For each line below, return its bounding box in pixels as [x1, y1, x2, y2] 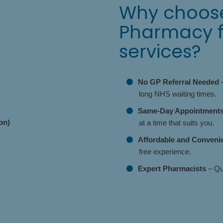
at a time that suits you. [139, 118, 214, 127]
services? [119, 39, 201, 64]
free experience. [139, 147, 191, 156]
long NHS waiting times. [139, 90, 217, 98]
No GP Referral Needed [138, 78, 219, 86]
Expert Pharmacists [138, 164, 206, 173]
